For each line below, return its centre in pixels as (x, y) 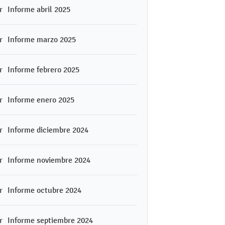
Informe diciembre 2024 (48, 130)
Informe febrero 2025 (43, 69)
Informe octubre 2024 (44, 190)
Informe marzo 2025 (42, 39)
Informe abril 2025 (39, 9)
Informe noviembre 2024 (49, 160)
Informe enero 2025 (41, 99)
